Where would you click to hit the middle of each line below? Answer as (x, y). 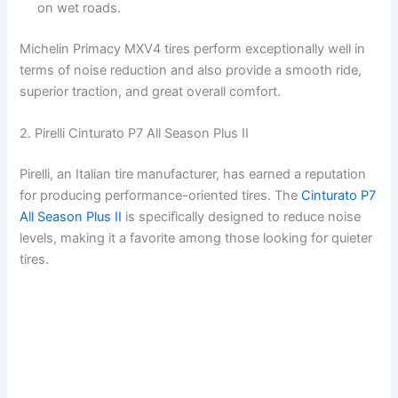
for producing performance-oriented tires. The (161, 196)
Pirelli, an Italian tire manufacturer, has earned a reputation (193, 175)
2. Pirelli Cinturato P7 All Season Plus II (135, 134)
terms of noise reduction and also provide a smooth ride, (191, 71)
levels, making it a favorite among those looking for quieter (196, 239)
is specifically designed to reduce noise (243, 217)
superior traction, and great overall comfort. (151, 92)
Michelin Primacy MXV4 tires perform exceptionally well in (193, 49)
